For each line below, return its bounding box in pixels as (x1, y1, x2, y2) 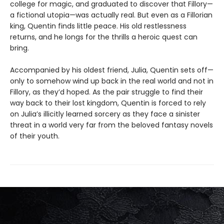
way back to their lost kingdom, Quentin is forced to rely (10, 97, 206, 108)
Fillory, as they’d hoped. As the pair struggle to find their (10, 86, 203, 97)
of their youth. (10, 130, 59, 141)
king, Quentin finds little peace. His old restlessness (10, 20, 186, 31)
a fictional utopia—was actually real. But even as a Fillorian (10, 9, 212, 20)
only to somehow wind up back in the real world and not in (10, 75, 213, 86)
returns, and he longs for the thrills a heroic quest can (10, 31, 197, 42)
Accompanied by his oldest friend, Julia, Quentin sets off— (10, 64, 213, 75)
